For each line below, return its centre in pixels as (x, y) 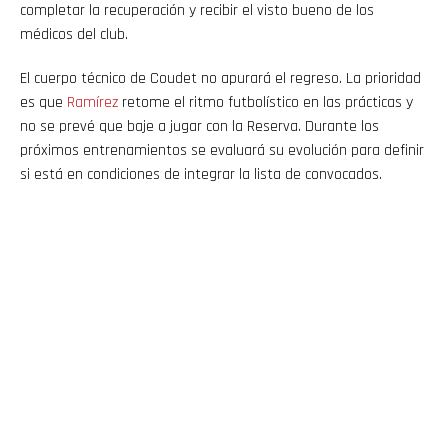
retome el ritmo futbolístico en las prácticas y (265, 102)
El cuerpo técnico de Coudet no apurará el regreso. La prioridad (220, 78)
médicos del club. (74, 34)
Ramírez (92, 102)
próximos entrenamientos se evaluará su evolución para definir (222, 150)
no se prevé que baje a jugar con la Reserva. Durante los (199, 126)
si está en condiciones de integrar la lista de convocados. (201, 174)
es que (43, 102)
